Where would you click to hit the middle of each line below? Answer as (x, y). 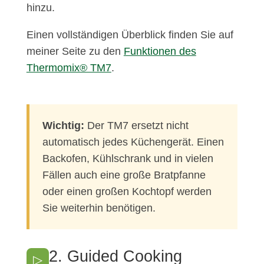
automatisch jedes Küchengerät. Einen (133, 142)
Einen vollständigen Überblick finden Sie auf (130, 35)
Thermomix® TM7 (69, 68)
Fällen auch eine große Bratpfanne (124, 175)
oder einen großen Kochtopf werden (127, 192)
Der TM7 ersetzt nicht (136, 126)
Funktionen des (160, 52)
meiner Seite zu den (75, 52)
